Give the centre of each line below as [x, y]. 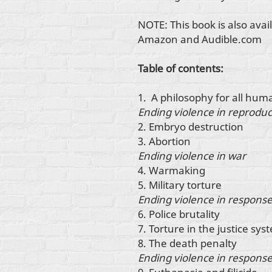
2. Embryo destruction [191, 126]
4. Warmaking [172, 170]
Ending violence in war [192, 155]
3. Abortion [164, 141]
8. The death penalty [187, 243]
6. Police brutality [179, 214]
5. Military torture [180, 185]
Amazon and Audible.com [201, 39]
